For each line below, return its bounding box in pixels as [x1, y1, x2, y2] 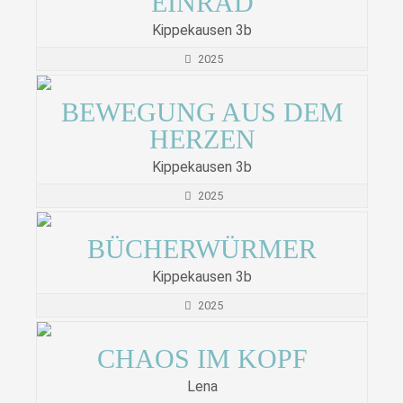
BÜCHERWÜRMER [87, 234, 317, 264]
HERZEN [148, 124, 255, 155]
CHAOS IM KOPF [96, 344, 308, 374]
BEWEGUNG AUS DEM [60, 97, 344, 128]
